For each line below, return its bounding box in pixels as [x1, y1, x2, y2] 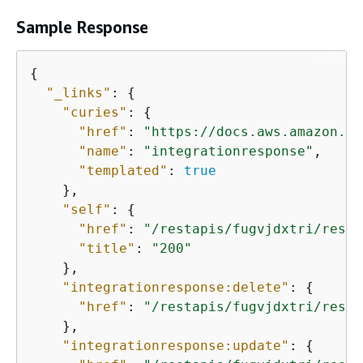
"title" [79, 240, 135, 256]
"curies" [62, 104, 127, 120]
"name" [79, 143, 127, 159]
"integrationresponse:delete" [62, 279, 289, 295]
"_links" [46, 84, 111, 100]
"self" [62, 201, 111, 217]
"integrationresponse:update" [62, 337, 289, 353]
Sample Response [16, 17, 148, 36]
